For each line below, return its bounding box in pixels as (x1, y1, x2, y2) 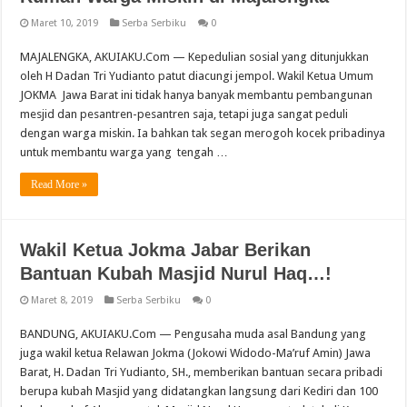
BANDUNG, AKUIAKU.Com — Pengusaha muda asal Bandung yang (20, 327, 367, 342)
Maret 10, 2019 (31, 17, 99, 30)
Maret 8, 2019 (31, 294, 94, 307)
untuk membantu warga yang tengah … (20, 145, 229, 160)
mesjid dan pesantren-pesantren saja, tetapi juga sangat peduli (20, 107, 349, 122)
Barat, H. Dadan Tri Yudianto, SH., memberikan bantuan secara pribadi (20, 365, 383, 380)
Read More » (31, 178, 88, 192)
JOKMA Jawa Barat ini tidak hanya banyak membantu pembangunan (20, 88, 373, 103)
